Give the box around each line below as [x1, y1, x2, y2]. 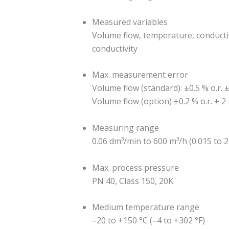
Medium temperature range [92, 201, 199, 213]
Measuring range [92, 122, 159, 133]
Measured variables [92, 16, 168, 28]
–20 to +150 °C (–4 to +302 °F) [92, 215, 205, 226]
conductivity [92, 42, 138, 54]
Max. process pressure [92, 162, 179, 173]
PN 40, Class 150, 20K [92, 175, 173, 187]
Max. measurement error [92, 69, 188, 81]
